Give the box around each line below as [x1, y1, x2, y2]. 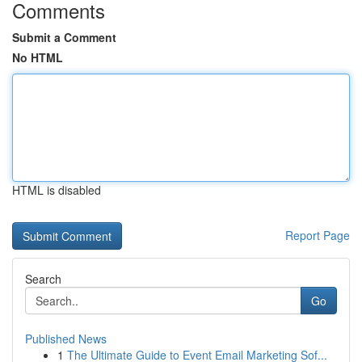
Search [25, 271, 61, 287]
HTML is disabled [12, 182, 101, 198]
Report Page [285, 227, 350, 243]
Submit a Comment [12, 29, 116, 45]
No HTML [12, 49, 63, 65]
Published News [25, 330, 107, 347]
